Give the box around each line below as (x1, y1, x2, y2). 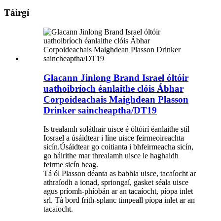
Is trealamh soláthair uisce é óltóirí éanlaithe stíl (43, 125, 189, 134)
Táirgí (4, 7, 29, 18)
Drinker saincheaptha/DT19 (43, 105, 157, 115)
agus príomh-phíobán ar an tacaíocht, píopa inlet (43, 187, 193, 196)
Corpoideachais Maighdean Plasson (43, 94, 188, 105)
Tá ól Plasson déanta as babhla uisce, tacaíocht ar (43, 169, 196, 178)
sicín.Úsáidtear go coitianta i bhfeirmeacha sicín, (43, 143, 193, 151)
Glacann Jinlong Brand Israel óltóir (43, 72, 188, 83)
